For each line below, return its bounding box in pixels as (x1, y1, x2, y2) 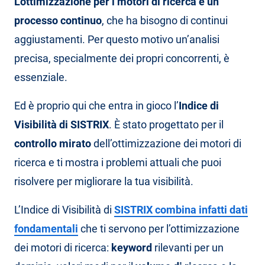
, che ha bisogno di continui (102, 14, 228, 27)
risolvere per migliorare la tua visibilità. (14, 175, 193, 188)
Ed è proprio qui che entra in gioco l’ (14, 99, 179, 112)
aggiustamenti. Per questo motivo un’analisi (14, 33, 219, 46)
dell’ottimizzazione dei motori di (91, 137, 241, 150)
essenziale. (14, 71, 67, 84)
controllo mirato (14, 137, 91, 150)
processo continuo (14, 14, 102, 27)
